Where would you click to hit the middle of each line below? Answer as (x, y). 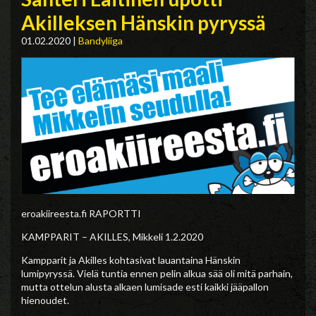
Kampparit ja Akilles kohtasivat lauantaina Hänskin (131, 260)
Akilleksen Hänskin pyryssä (144, 22)
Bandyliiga (101, 40)
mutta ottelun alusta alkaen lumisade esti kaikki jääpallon (145, 286)
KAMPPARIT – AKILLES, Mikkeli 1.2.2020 (112, 236)
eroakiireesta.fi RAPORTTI (81, 213)
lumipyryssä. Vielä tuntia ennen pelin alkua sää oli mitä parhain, (157, 273)
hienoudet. (45, 300)
